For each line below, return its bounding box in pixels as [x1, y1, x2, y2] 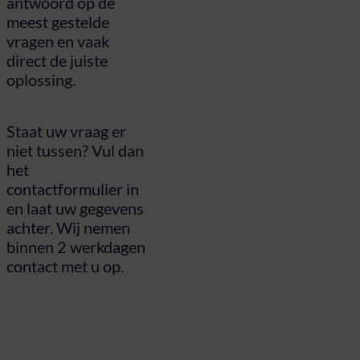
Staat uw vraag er [6, 121, 126, 141]
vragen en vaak [6, 31, 109, 51]
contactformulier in [6, 178, 139, 198]
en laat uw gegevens [6, 198, 144, 218]
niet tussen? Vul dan [6, 140, 144, 160]
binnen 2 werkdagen [6, 236, 145, 256]
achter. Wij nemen [6, 217, 130, 237]
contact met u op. [6, 256, 124, 276]
